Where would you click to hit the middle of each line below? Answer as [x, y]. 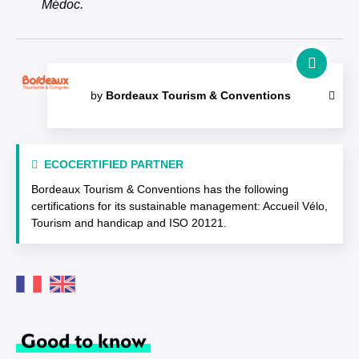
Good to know [83, 340]
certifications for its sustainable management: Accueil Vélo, [179, 206]
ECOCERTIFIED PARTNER [114, 164]
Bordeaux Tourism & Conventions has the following [160, 189]
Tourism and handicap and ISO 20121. [129, 223]
